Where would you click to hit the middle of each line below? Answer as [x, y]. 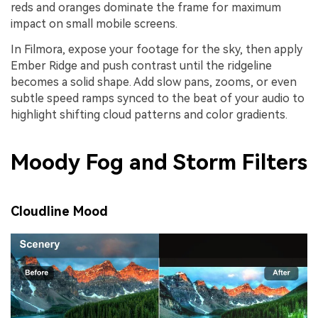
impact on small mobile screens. [94, 23]
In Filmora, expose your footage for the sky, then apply [157, 49]
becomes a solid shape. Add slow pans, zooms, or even [154, 82]
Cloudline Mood [59, 211]
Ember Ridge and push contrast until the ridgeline [141, 65]
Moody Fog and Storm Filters [159, 163]
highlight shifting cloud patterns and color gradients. [149, 114]
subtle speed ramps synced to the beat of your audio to [158, 98]
